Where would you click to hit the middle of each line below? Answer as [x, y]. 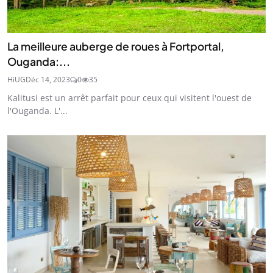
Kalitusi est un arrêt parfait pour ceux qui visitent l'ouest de [129, 97]
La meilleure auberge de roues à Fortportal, [116, 46]
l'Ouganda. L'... [37, 110]
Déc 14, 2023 [48, 79]
